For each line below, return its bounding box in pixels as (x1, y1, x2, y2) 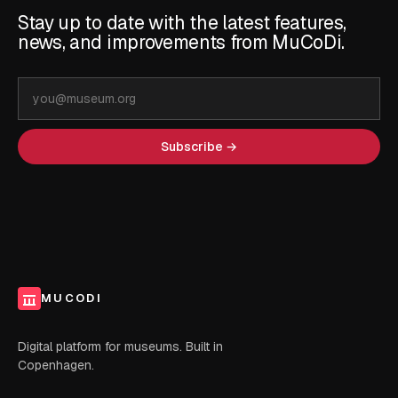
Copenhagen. (18, 356, 94, 373)
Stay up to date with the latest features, (18, 10, 347, 35)
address (18, 99, 69, 118)
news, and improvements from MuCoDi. (18, 29, 345, 54)
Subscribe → (161, 138, 237, 155)
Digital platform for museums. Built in (18, 338, 223, 354)
